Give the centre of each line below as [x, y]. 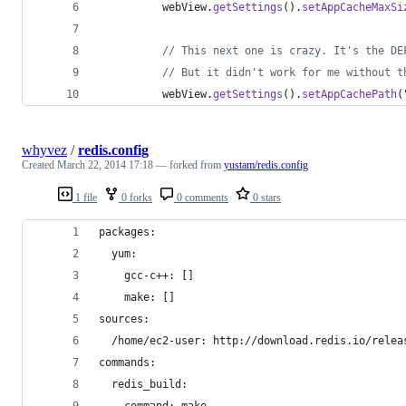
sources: [124, 319]
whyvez [44, 150]
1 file [85, 197]
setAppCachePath [349, 94]
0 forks [135, 197]
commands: [127, 362]
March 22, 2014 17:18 [105, 164]
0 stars [266, 197]
